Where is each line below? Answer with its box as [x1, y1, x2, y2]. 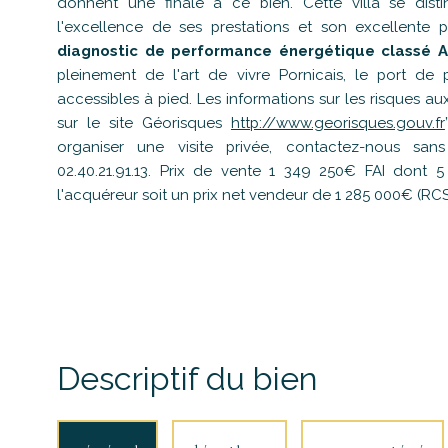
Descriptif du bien [57, 360, 318, 399]
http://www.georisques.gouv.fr [230, 114, 445, 133]
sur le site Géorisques [57, 114, 231, 133]
